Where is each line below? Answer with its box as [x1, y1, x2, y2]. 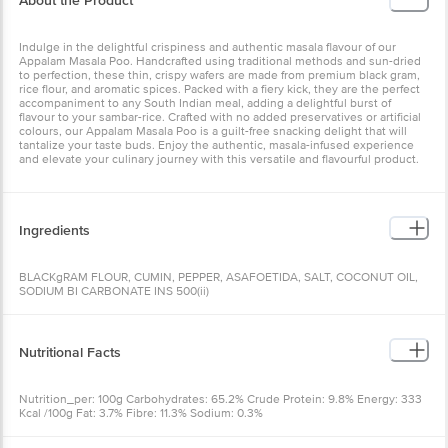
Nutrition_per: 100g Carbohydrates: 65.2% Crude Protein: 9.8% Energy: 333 [19, 391, 422, 407]
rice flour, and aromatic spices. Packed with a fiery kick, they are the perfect [19, 81, 420, 97]
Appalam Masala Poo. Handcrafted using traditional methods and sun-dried [19, 53, 421, 69]
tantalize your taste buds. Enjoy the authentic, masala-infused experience [19, 137, 414, 153]
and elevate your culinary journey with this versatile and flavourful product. [19, 151, 419, 167]
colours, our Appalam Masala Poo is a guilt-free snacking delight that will [19, 123, 407, 139]
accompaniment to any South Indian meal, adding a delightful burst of [19, 95, 391, 111]
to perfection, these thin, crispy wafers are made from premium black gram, [19, 67, 420, 83]
